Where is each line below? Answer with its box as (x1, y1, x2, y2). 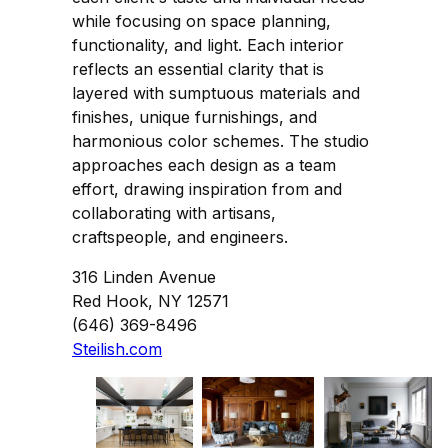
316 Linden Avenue (72, 266, 216, 287)
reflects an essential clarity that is (72, 58, 324, 79)
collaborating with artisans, (72, 202, 276, 223)
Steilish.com (72, 338, 162, 359)
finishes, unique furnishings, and (72, 106, 317, 127)
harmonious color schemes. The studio (72, 130, 369, 151)
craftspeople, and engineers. (72, 226, 288, 247)
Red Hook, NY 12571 (72, 290, 229, 311)
